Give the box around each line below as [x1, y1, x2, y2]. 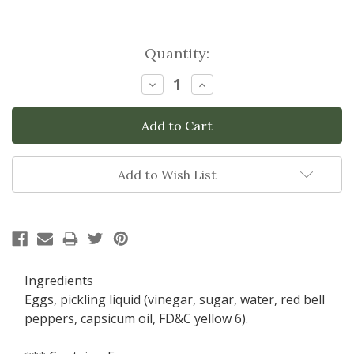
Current [12, 44, 66, 63]
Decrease [145, 75, 204, 92]
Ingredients [24, 272, 93, 290]
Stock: [12, 66, 54, 85]
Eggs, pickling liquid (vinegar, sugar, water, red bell [24, 291, 325, 309]
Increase [195, 75, 250, 92]
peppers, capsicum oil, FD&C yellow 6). [24, 310, 248, 328]
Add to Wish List [117, 167, 217, 183]
